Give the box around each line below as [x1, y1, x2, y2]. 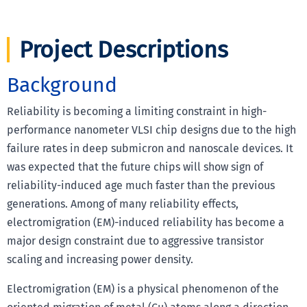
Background [7, 72, 117, 97]
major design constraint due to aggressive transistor [7, 234, 264, 247]
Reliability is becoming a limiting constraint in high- [7, 104, 267, 118]
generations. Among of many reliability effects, [7, 197, 238, 210]
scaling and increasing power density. [7, 252, 193, 266]
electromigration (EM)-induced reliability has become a [7, 215, 284, 229]
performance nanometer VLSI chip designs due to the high [7, 123, 296, 136]
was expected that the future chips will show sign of [7, 160, 263, 173]
